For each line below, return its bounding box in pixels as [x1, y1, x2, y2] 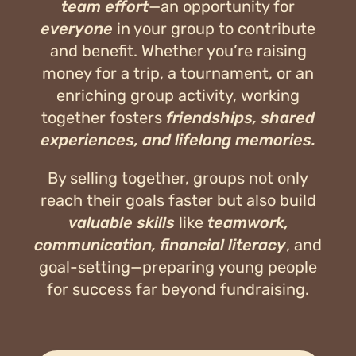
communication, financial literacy [34, 234, 286, 254]
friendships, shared [166, 107, 315, 127]
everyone [41, 18, 113, 38]
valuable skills [68, 212, 175, 232]
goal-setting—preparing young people [39, 257, 317, 277]
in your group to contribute [113, 18, 315, 38]
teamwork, [207, 212, 288, 232]
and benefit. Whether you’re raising [49, 41, 307, 60]
